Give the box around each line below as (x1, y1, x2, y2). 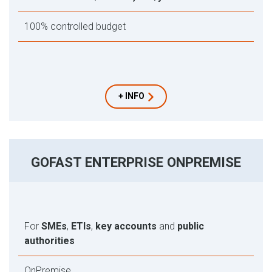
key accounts (95, 220, 157, 233)
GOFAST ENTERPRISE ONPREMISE (31, 154, 241, 171)
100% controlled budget (24, 21, 126, 33)
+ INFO (118, 91, 144, 101)
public (177, 220, 204, 233)
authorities (24, 235, 75, 247)
